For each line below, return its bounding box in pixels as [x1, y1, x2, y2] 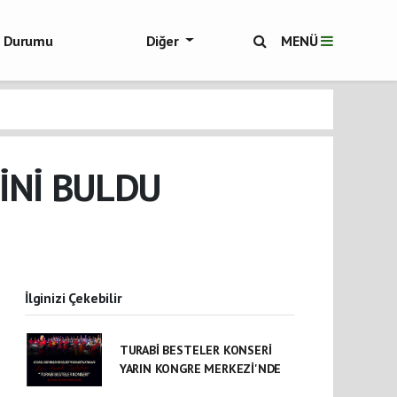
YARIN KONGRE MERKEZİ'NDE [119, 361, 282, 377]
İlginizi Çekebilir [25, 289, 122, 307]
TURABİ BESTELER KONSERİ [119, 342, 272, 358]
